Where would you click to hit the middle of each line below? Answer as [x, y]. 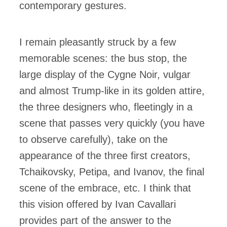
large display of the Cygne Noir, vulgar [105, 75]
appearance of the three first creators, [105, 156]
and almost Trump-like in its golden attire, [112, 91]
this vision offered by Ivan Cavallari [98, 204]
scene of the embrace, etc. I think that [105, 188]
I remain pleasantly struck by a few [98, 42]
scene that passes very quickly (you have [112, 123]
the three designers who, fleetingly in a [106, 107]
